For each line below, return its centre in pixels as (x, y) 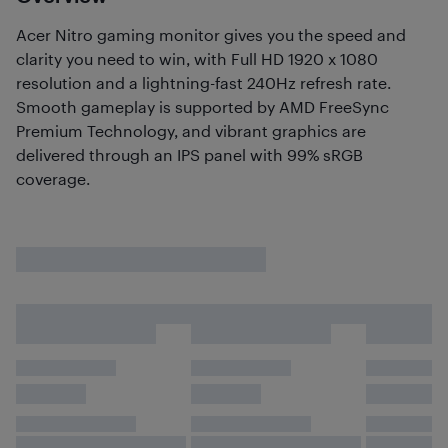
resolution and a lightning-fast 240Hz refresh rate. (203, 82)
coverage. (53, 178)
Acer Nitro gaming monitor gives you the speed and (211, 34)
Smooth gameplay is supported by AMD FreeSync (202, 106)
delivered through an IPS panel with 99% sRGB (189, 154)
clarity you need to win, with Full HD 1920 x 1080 (197, 58)
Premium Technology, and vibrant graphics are (191, 130)
